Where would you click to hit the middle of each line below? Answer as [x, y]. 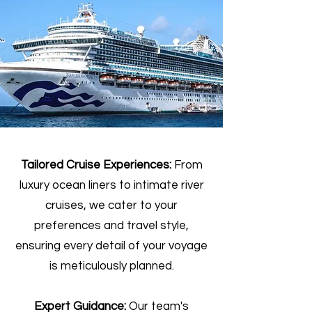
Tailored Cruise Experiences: [96, 165]
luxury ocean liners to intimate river [111, 185]
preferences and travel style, [111, 226]
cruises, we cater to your [111, 205]
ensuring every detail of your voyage [111, 246]
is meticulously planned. [111, 266]
